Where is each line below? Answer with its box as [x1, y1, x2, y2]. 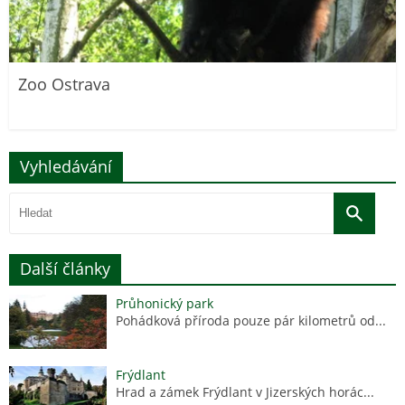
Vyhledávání [20, 155, 112, 177]
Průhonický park [116, 294, 213, 312]
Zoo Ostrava [18, 72, 110, 95]
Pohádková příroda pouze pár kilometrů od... [116, 311, 386, 329]
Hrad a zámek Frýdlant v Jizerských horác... [116, 382, 374, 400]
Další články [20, 257, 110, 279]
